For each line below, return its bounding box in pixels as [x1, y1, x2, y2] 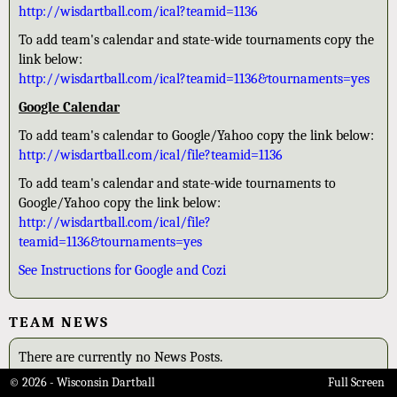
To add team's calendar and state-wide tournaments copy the [19, 32, 374, 48]
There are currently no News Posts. [19, 349, 222, 365]
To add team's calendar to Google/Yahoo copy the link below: [19, 128, 374, 144]
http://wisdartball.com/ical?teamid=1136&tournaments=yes [19, 71, 370, 87]
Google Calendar [19, 99, 120, 115]
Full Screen [328, 375, 385, 390]
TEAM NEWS [9, 314, 109, 331]
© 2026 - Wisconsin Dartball [9, 375, 155, 390]
